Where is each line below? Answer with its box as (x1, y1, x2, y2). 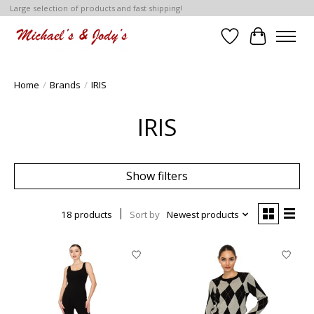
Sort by (129, 208, 160, 221)
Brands (50, 78, 81, 92)
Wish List (229, 36, 278, 52)
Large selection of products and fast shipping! (9, 3, 182, 14)
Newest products (166, 208, 239, 221)
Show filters (126, 168, 188, 184)
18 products (60, 208, 112, 221)
